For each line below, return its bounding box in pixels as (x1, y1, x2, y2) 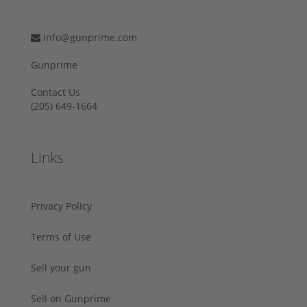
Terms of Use (31, 230, 91, 243)
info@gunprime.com (40, 30, 137, 44)
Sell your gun (31, 260, 91, 274)
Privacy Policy (31, 199, 92, 212)
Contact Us (31, 85, 80, 99)
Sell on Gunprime (31, 291, 111, 305)
